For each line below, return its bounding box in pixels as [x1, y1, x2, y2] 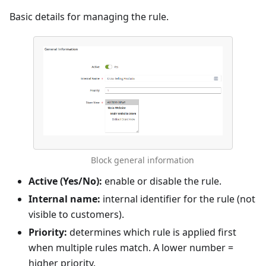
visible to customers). [28, 208, 124, 221]
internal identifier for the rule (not [100, 192, 255, 206]
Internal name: [28, 192, 100, 206]
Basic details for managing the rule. [9, 10, 169, 23]
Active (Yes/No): [28, 175, 102, 188]
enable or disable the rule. [102, 175, 221, 188]
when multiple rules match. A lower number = [28, 241, 233, 255]
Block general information [91, 154, 194, 166]
